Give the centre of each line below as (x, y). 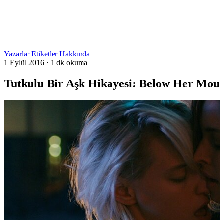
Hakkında (75, 54)
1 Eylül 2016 (24, 63)
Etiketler (44, 54)
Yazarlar (17, 54)
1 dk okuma (69, 63)
